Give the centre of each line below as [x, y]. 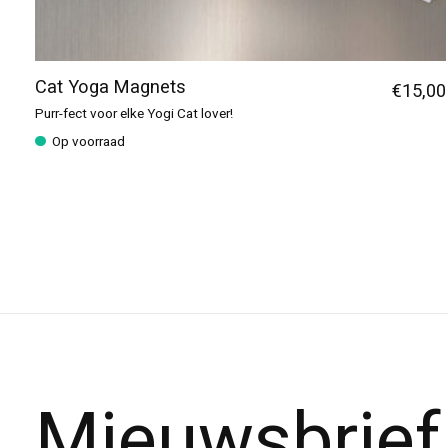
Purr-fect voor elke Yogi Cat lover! [134, 113]
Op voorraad [89, 142]
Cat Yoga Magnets [110, 88]
